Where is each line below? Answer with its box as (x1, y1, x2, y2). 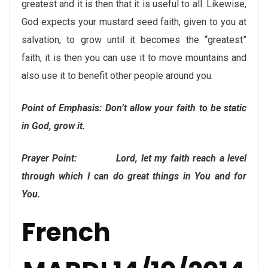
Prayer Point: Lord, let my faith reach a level (22, 153, 246, 164)
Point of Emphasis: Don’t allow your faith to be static (22, 102, 246, 114)
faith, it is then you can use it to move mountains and (22, 52, 246, 63)
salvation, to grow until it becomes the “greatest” (22, 34, 246, 45)
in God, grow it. (22, 120, 86, 132)
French (22, 215, 111, 250)
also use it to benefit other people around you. (22, 70, 213, 81)
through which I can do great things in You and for (22, 170, 246, 182)
